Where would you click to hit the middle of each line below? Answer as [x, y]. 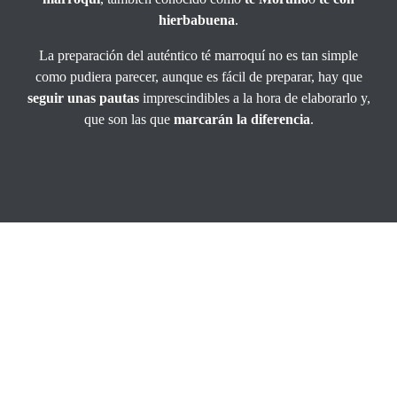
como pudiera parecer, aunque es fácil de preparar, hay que [198, 76]
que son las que [128, 119]
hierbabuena [197, 19]
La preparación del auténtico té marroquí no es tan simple [198, 55]
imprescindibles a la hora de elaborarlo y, [254, 97]
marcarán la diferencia [241, 119]
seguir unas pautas [83, 97]
